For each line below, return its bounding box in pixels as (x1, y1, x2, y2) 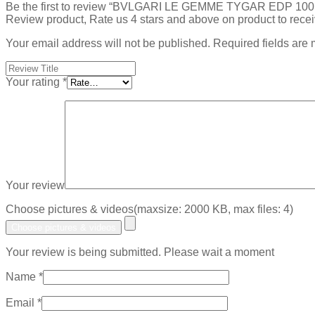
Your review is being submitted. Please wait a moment (6, 246, 274, 259)
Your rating (6, 76, 63, 89)
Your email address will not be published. (6, 37, 210, 50)
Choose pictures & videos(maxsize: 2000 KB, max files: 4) (6, 203, 293, 216)
